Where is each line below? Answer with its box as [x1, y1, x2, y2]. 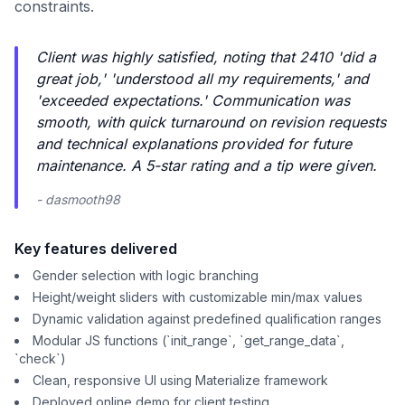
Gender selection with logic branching [33, 268, 259, 283]
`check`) [14, 351, 66, 366]
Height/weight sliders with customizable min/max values [33, 289, 363, 305]
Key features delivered [14, 240, 177, 258]
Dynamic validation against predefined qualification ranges [33, 311, 381, 326]
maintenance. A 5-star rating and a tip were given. [36, 156, 377, 174]
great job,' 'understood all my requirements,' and [36, 70, 369, 88]
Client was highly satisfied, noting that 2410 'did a [36, 48, 376, 66]
